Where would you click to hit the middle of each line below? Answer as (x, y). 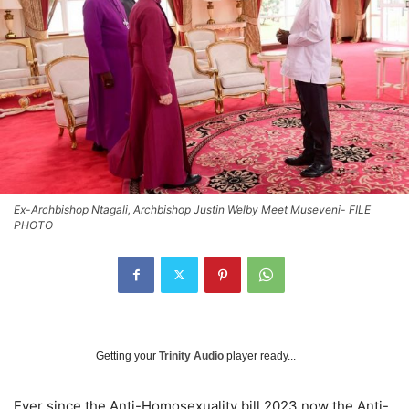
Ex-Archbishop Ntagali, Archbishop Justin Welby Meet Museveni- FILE (192, 209)
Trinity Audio (191, 356)
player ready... (260, 356)
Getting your (127, 356)
